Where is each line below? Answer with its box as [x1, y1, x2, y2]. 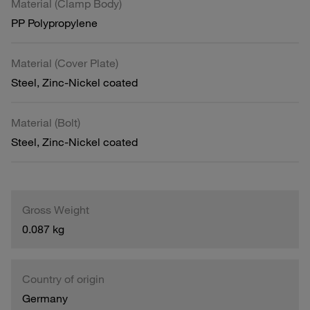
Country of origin [22, 271, 104, 286]
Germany [22, 291, 68, 305]
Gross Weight [22, 202, 89, 217]
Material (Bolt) [11, 115, 80, 129]
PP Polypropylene [11, 15, 98, 30]
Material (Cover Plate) [11, 55, 118, 70]
